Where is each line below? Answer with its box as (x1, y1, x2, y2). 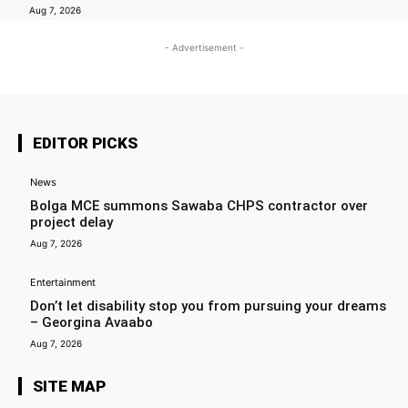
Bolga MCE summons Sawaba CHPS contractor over (30, 198, 368, 215)
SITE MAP (33, 377, 106, 396)
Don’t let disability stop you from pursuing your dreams (30, 298, 386, 315)
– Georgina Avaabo (30, 314, 153, 331)
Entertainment (30, 276, 96, 290)
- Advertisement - (164, 42, 244, 54)
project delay (30, 214, 113, 231)
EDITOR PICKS (33, 134, 138, 153)
